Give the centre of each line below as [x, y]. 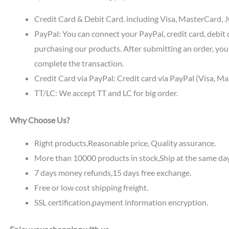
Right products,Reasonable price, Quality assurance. [125, 143]
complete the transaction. [79, 63]
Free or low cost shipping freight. [91, 188]
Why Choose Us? [39, 120]
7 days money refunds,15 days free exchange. [112, 173]
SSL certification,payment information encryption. [121, 202]
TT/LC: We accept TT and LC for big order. [106, 93]
